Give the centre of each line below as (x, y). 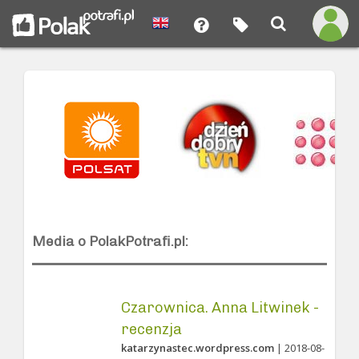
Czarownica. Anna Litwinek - (220, 308)
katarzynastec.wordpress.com (197, 348)
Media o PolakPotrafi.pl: (111, 241)
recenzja (151, 329)
